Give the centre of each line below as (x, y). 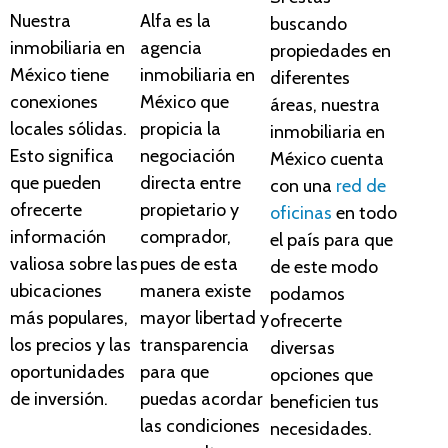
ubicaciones (56, 290)
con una (302, 185)
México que (184, 101)
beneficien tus (324, 401)
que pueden (55, 182)
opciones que (321, 374)
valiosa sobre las (74, 263)
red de (360, 185)
